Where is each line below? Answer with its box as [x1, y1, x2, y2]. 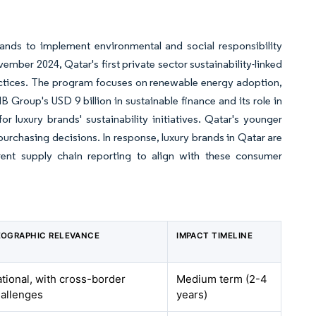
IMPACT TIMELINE [176, 231, 253, 241]
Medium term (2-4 [176, 272, 268, 286]
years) [176, 288, 208, 301]
